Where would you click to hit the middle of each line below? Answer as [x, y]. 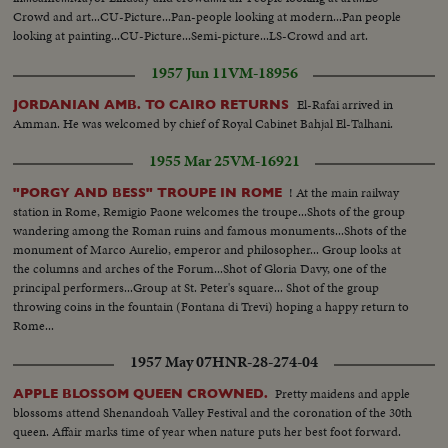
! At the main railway [344, 192]
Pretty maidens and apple [343, 393]
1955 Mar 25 [189, 160]
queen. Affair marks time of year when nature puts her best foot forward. [207, 431]
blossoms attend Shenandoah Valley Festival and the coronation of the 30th [213, 412]
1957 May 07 [171, 361]
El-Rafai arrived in [345, 104]
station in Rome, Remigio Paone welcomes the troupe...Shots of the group [209, 211]
